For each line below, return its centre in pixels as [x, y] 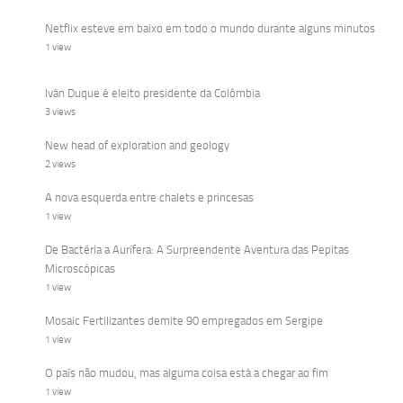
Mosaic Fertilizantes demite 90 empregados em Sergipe [184, 321]
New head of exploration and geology [137, 145]
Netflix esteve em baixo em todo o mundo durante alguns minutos [210, 28]
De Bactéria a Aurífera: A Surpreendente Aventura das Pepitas [197, 250]
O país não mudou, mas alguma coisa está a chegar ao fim [187, 373]
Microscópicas [80, 269]
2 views [60, 164]
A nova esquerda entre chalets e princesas [149, 197]
